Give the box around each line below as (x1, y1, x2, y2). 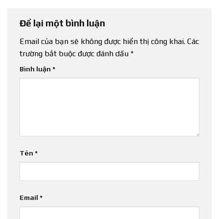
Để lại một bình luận (20, 18, 107, 29)
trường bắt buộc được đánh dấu (20, 48, 131, 58)
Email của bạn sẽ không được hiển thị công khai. (20, 36, 185, 46)
